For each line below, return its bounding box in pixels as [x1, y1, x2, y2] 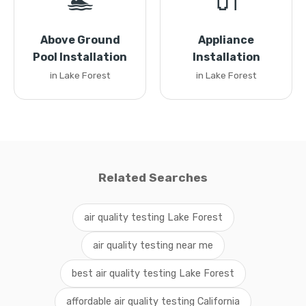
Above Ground [40, 33, 120, 46]
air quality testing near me [93, 240, 213, 251]
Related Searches [98, 171, 208, 184]
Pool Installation [33, 51, 127, 64]
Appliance [198, 33, 254, 46]
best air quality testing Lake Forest [72, 268, 234, 279]
